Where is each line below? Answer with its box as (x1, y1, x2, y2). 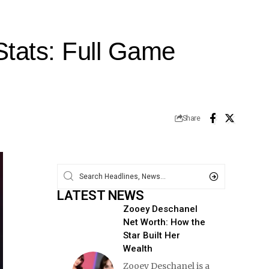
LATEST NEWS (56, 187, 144, 203)
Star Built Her (122, 229, 180, 241)
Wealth (122, 243, 153, 254)
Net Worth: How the (122, 216, 205, 228)
